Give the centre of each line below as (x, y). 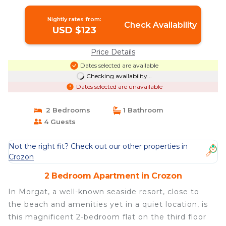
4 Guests (59, 121)
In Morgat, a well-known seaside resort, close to (104, 192)
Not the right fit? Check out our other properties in (98, 146)
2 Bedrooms (66, 110)
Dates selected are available (119, 65)
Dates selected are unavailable (119, 87)
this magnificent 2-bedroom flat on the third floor (107, 217)
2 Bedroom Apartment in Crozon (113, 176)
